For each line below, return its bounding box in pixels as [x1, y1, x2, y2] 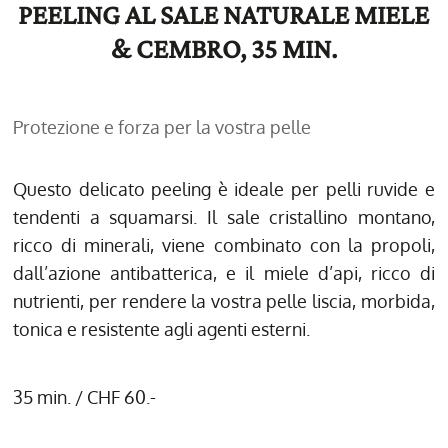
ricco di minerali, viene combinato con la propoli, [13, 233, 435, 256]
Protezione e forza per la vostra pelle [13, 115, 312, 138]
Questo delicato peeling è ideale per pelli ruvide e [13, 177, 435, 200]
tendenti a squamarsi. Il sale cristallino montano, [13, 205, 435, 228]
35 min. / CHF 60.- [13, 385, 157, 408]
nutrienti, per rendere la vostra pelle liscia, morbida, [13, 289, 435, 312]
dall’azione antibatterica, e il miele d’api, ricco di [13, 261, 435, 284]
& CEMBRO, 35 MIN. [110, 32, 337, 64]
